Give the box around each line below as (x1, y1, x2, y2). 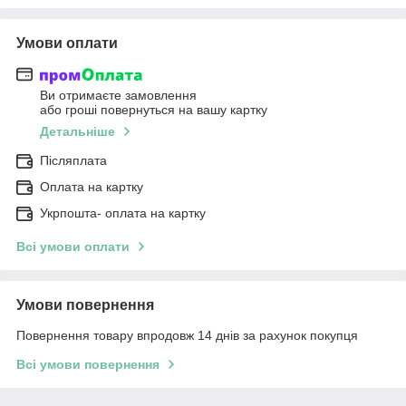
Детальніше (40, 124, 115, 140)
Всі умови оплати (16, 239, 130, 255)
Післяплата (40, 153, 107, 169)
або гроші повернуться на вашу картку (40, 102, 267, 118)
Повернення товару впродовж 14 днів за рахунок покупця (16, 328, 358, 343)
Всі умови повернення (16, 357, 159, 372)
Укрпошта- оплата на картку (40, 206, 206, 221)
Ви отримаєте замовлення (40, 88, 197, 103)
